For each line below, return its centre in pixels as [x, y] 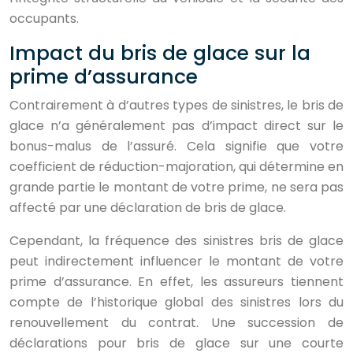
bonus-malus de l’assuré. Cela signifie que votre [176, 146]
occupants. [44, 19]
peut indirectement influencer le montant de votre [176, 261]
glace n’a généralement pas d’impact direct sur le [176, 126]
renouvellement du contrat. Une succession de [176, 323]
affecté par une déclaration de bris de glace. [148, 208]
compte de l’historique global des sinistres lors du [176, 302]
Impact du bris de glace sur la [160, 53]
